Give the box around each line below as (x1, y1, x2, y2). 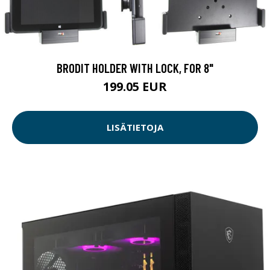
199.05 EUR (103, 78, 167, 95)
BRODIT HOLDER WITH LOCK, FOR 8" (57, 60, 213, 75)
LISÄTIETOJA (107, 121, 163, 134)
